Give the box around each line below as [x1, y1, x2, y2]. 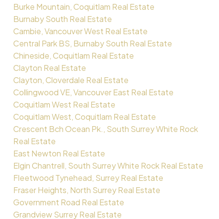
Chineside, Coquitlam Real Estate [13, 50, 134, 61]
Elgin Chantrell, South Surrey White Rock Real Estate [13, 160, 203, 171]
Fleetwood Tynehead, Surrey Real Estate [13, 172, 163, 183]
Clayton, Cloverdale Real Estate [13, 74, 129, 85]
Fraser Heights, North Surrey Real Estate [13, 184, 160, 195]
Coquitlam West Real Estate [13, 99, 115, 109]
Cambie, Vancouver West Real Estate [13, 25, 148, 36]
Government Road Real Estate [13, 197, 124, 207]
